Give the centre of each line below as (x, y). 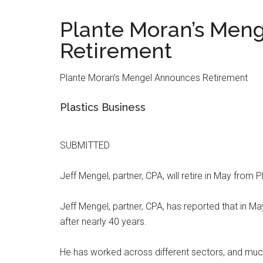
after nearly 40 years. (103, 222)
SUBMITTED (85, 145)
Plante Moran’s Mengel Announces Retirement (154, 78)
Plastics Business (103, 107)
